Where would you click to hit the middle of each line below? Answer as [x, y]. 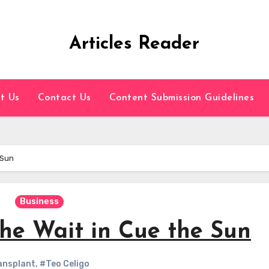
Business [39, 201]
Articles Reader [134, 44]
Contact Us [64, 98]
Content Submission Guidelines [182, 98]
